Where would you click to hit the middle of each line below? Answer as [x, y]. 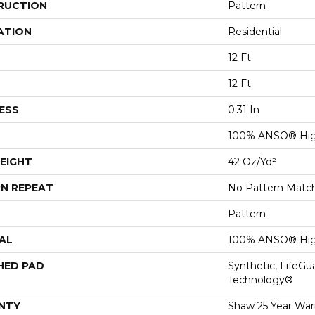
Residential [255, 31]
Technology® [261, 279]
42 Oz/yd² [252, 161]
